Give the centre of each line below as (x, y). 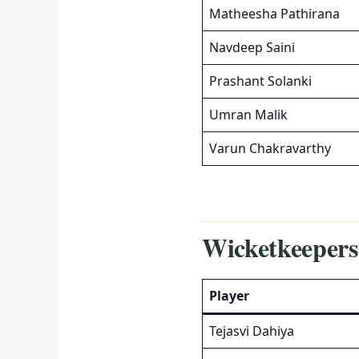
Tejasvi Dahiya (252, 331)
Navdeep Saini (252, 47)
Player (229, 295)
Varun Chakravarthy (270, 148)
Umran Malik (248, 114)
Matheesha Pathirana (274, 13)
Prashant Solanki (260, 81)
